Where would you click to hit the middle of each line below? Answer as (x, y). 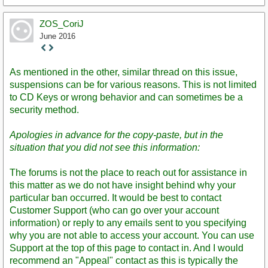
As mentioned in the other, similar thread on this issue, (124, 72)
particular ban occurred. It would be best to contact (115, 198)
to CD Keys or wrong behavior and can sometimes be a (126, 98)
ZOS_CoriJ (62, 23)
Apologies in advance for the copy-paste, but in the (116, 135)
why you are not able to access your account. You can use (132, 236)
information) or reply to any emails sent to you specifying (128, 223)
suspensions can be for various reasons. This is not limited (133, 85)
